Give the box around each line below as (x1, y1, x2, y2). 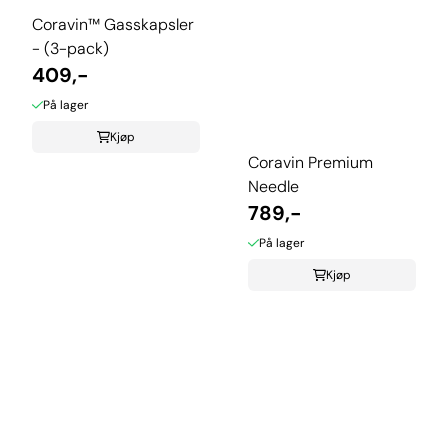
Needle (248, 176, 299, 198)
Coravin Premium (248, 152, 373, 174)
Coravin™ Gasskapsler (32, 14, 194, 36)
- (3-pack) (32, 38, 109, 60)
